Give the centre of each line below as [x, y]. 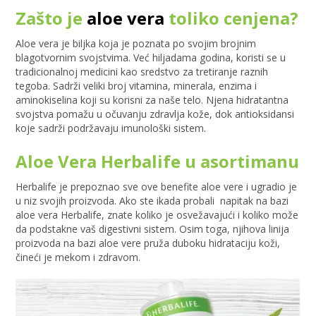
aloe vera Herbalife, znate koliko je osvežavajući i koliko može [157, 215]
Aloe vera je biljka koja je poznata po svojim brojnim [136, 44]
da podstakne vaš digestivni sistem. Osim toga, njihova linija [153, 229]
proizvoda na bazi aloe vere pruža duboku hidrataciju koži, [148, 243]
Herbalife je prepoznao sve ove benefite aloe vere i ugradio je [157, 187]
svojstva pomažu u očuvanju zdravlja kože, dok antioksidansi [155, 114]
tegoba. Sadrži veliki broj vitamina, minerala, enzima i [136, 86]
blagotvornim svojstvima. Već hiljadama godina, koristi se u [151, 58]
